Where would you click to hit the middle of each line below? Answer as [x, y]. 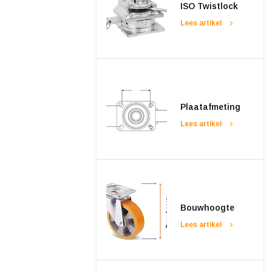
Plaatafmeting [210, 107]
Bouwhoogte [207, 208]
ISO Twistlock [209, 6]
